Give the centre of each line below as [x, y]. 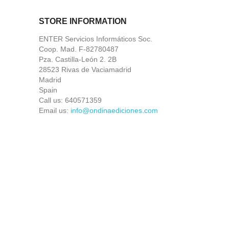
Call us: [52, 100]
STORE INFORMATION [83, 21]
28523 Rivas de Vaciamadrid [85, 70]
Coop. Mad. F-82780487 [79, 49]
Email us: [55, 110]
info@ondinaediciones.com [114, 110]
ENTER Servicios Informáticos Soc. [96, 39]
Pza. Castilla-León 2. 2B [78, 59]
